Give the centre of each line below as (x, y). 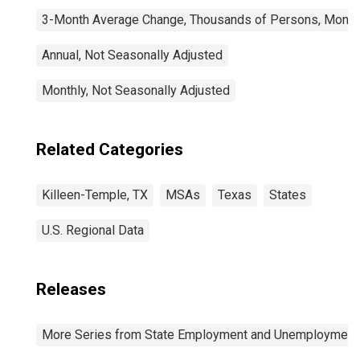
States (288, 195)
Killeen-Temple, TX (95, 195)
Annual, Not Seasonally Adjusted (132, 55)
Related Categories (110, 149)
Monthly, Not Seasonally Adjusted (136, 90)
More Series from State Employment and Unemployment (200, 335)
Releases (71, 289)
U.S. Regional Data (93, 230)
